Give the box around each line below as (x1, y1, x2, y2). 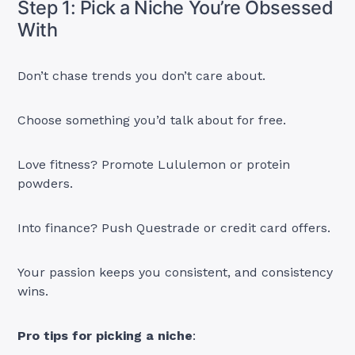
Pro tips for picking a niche (17, 328, 193, 344)
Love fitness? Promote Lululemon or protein (17, 157, 291, 173)
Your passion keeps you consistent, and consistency (17, 265, 334, 281)
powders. (17, 176, 74, 192)
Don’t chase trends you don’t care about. (17, 68, 266, 84)
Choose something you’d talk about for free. (17, 113, 287, 128)
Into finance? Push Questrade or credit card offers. (17, 220, 331, 236)
